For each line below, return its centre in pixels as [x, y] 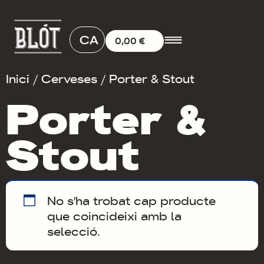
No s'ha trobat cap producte [131, 200]
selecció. [73, 231]
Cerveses [69, 78]
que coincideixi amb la [114, 215]
